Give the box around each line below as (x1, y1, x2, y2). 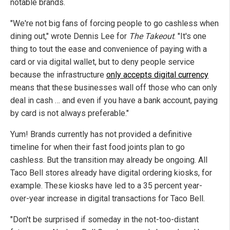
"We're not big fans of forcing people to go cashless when (10, 18, 219, 28)
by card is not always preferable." (10, 108, 129, 118)
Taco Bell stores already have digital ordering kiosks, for (10, 167, 212, 178)
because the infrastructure (10, 69, 106, 80)
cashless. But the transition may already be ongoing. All (10, 155, 207, 165)
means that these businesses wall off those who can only (10, 82, 217, 92)
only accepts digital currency (106, 69, 208, 80)
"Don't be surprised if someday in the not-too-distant (10, 214, 199, 224)
